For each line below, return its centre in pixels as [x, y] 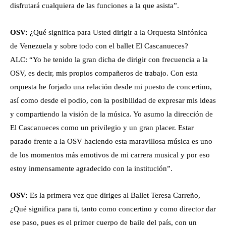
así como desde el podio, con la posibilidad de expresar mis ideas [113, 101]
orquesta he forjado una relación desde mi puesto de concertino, [111, 87]
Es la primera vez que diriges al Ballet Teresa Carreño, [115, 195]
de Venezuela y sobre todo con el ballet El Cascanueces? [99, 46]
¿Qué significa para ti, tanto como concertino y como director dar [113, 209]
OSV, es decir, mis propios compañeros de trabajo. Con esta [104, 73]
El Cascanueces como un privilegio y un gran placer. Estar [102, 128]
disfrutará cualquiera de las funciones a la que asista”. [95, 6]
